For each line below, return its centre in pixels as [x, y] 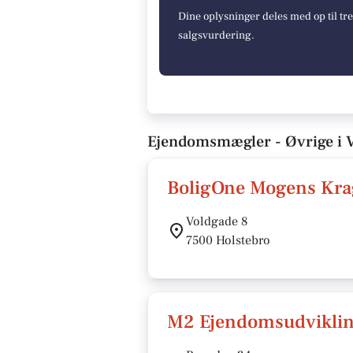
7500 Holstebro [228, 240]
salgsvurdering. [216, 35]
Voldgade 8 [217, 221]
